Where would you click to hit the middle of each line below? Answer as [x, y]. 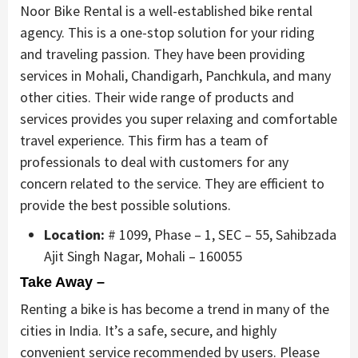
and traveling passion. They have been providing [163, 54]
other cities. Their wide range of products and [157, 97]
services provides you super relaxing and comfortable [179, 119]
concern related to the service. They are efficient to [172, 184]
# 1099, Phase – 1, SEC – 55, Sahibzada [221, 235]
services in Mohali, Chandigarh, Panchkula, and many [175, 76]
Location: [74, 235]
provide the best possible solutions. [125, 205]
